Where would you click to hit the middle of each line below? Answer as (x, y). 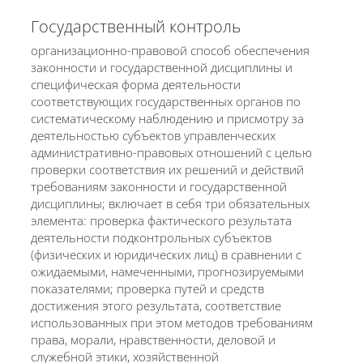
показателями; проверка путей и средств (147, 288)
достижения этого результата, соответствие (156, 305)
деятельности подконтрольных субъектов (151, 237)
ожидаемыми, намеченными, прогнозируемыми (167, 271)
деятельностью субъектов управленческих (153, 135)
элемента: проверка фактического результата (161, 220)
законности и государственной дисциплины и (161, 67)
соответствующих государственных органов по (165, 101)
